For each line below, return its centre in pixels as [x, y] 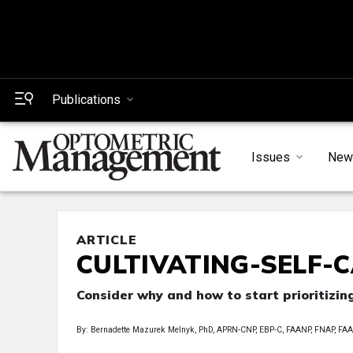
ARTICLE [107, 240]
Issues [270, 157]
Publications [86, 100]
